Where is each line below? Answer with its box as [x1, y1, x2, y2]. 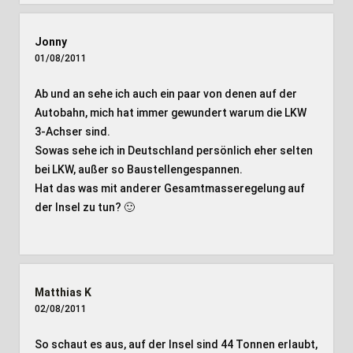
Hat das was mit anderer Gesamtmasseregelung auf [34, 182, 305, 195]
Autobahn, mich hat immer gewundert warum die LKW [34, 106, 307, 119]
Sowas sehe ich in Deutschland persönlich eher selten [34, 144, 313, 157]
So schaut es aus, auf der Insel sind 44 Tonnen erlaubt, [34, 338, 318, 351]
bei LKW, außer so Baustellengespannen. [34, 163, 243, 176]
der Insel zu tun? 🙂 [34, 201, 135, 214]
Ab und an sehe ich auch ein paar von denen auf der [34, 87, 297, 100]
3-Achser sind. [34, 125, 110, 138]
